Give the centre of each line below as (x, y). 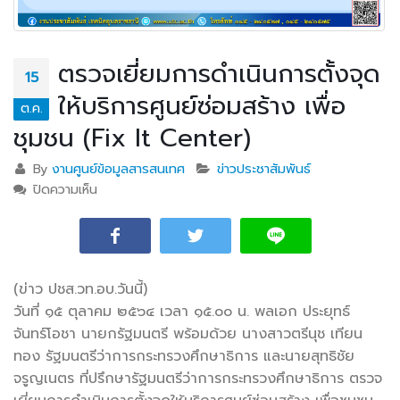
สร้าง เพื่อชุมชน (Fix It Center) (186, 210)
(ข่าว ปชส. (45, 289)
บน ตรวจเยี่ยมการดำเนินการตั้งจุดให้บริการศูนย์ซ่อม (239, 189)
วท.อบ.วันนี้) (112, 289)
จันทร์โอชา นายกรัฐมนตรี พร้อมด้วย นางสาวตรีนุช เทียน (188, 334)
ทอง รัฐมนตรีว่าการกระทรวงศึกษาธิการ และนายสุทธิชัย (184, 356)
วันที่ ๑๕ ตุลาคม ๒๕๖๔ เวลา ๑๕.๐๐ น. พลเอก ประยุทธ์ (182, 312)
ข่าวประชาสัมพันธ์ (263, 169)
